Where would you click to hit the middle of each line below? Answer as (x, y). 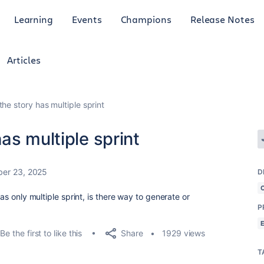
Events (87, 19)
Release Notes (222, 19)
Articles (24, 60)
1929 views (184, 233)
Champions (146, 19)
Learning (34, 19)
